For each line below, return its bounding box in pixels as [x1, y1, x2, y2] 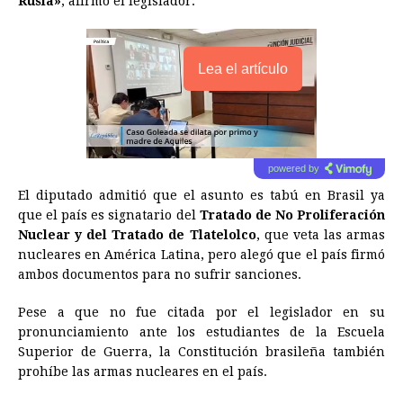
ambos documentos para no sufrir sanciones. [18, 267, 301, 282]
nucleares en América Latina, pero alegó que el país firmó [18, 247, 385, 263]
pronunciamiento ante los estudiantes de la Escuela [18, 325, 385, 340]
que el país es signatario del [18, 208, 200, 223]
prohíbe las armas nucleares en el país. [18, 364, 267, 380]
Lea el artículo [198, 61, 288, 77]
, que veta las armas [255, 228, 386, 243]
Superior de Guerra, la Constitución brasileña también [18, 345, 385, 360]
